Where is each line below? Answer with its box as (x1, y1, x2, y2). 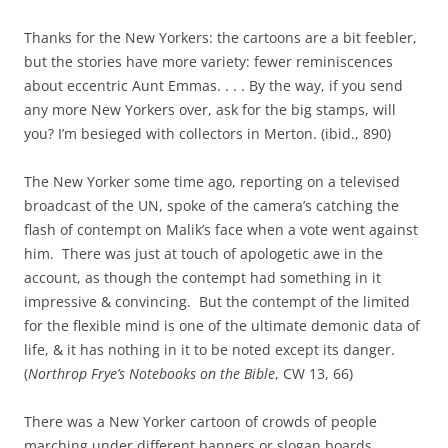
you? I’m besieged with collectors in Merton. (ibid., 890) (24, 124, 391, 143)
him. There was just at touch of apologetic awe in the (24, 244, 383, 263)
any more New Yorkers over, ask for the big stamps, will (24, 100, 396, 119)
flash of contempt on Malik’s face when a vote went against (24, 220, 418, 239)
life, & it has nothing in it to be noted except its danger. (24, 340, 395, 359)
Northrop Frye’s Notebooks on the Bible (28, 364, 275, 383)
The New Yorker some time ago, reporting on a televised (24, 172, 400, 191)
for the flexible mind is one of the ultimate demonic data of (24, 316, 420, 335)
